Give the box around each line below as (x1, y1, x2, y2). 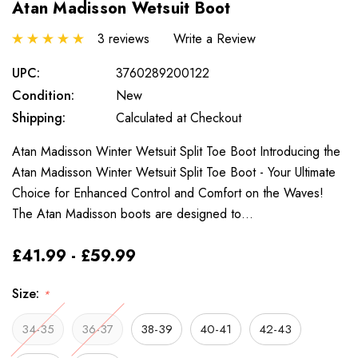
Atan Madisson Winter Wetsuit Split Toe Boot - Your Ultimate (12, 162, 336, 181)
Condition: (12, 86, 74, 105)
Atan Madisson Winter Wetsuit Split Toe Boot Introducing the (12, 141, 340, 161)
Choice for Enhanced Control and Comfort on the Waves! (12, 183, 332, 202)
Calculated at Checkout (116, 108, 241, 127)
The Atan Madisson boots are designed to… (12, 204, 253, 223)
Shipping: (12, 108, 66, 127)
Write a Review (173, 29, 256, 48)
